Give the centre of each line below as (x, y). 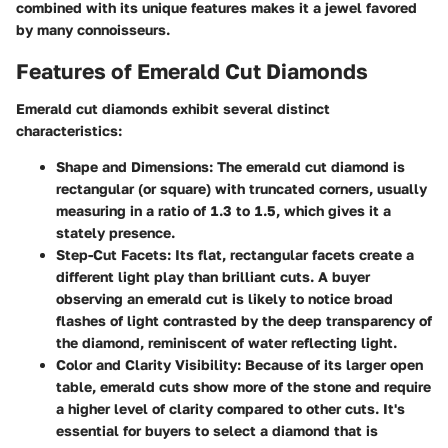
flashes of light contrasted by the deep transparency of (244, 320)
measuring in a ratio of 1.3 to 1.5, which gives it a (223, 210)
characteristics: (69, 130)
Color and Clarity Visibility (146, 364)
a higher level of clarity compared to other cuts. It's (230, 408)
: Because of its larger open (330, 364)
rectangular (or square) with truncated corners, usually (241, 188)
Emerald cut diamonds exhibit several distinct (173, 108)
